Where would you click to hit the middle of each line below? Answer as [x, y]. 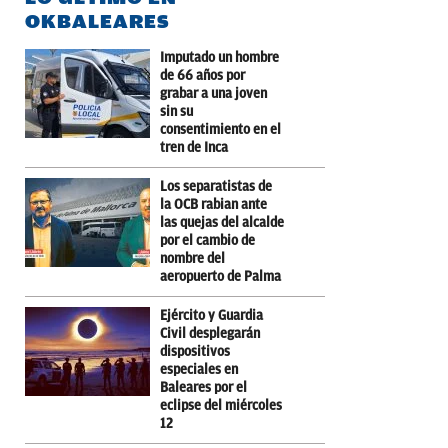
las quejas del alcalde [222, 222]
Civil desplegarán [210, 333]
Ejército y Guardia [211, 315]
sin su [176, 111]
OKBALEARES [97, 21]
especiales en [199, 369]
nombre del [192, 258]
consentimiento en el [220, 129]
